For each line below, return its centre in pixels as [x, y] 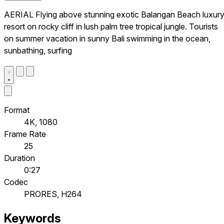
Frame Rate [25, 134]
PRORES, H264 [53, 194]
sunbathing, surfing [38, 50]
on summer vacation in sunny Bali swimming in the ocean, [107, 38]
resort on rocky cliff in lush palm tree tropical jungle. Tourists [111, 26]
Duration [19, 158]
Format [17, 110]
